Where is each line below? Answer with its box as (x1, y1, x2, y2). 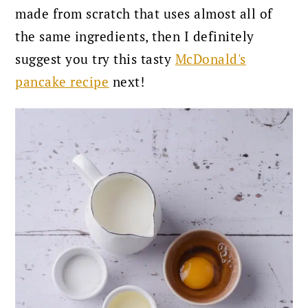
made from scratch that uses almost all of (15, 5, 273, 23)
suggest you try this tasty (15, 51, 175, 68)
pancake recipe (15, 74, 109, 91)
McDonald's (175, 51, 246, 68)
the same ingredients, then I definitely (15, 28, 254, 45)
